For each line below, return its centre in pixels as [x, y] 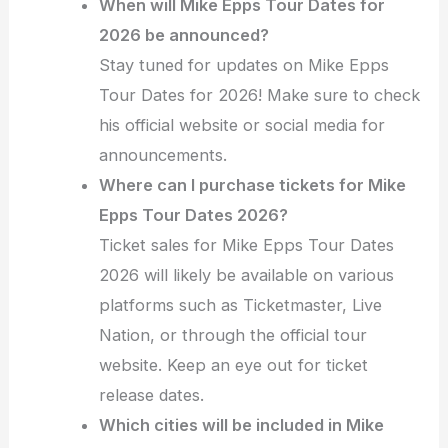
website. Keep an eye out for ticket [234, 365]
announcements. [163, 155]
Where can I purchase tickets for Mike [253, 185]
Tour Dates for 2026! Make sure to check [260, 95]
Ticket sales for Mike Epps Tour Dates [247, 245]
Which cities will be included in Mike [242, 425]
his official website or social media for [242, 125]
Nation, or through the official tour [233, 335]
